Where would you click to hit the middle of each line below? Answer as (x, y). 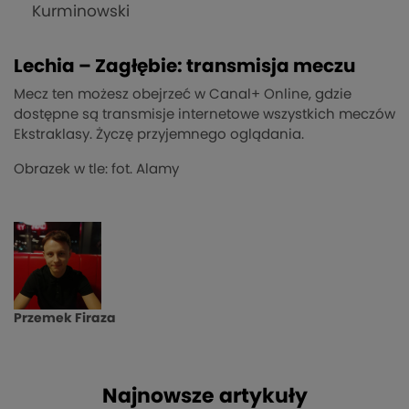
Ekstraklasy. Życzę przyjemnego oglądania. (159, 135)
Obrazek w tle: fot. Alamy (96, 170)
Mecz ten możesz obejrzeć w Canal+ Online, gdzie (183, 95)
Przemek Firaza (65, 319)
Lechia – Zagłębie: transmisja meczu (184, 67)
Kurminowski (81, 12)
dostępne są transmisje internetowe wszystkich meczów (204, 115)
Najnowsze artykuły (204, 397)
